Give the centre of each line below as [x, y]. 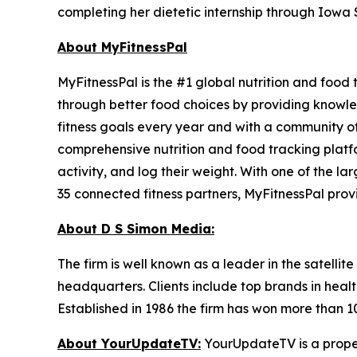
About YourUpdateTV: [129, 343]
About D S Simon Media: [136, 228]
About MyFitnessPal [122, 47]
